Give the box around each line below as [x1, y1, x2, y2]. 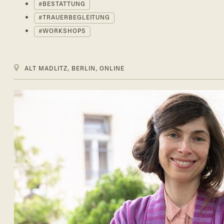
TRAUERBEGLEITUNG [42, 15, 110, 21]
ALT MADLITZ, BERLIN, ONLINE [24, 66, 124, 72]
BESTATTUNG [42, 1, 85, 8]
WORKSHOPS [42, 28, 86, 35]
